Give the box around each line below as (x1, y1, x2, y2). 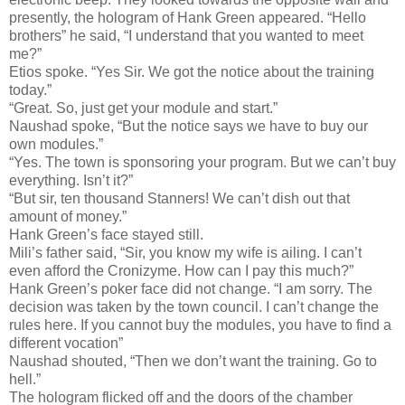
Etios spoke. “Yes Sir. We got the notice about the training (9, 63, 374, 80)
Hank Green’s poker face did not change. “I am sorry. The (9, 280, 372, 297)
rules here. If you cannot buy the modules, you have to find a (9, 316, 391, 333)
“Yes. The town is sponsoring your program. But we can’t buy (9, 154, 396, 170)
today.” (9, 81, 52, 98)
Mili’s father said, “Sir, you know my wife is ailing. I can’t (9, 244, 362, 260)
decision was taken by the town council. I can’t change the (9, 298, 379, 315)
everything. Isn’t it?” (9, 172, 133, 188)
